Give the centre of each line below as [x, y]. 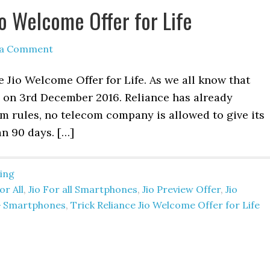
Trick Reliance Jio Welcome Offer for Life [165, 205]
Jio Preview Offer [181, 189]
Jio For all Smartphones [83, 189]
